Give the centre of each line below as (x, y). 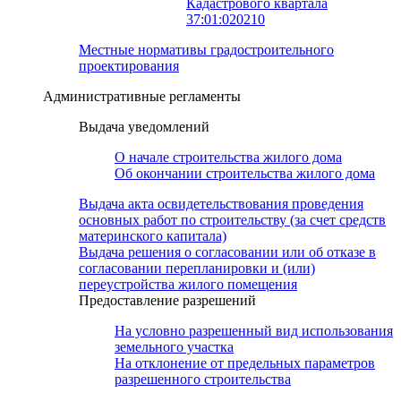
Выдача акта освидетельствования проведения (221, 204)
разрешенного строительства (203, 380)
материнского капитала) (153, 236)
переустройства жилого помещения (188, 285)
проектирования (129, 66)
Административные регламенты (142, 97)
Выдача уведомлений (144, 127)
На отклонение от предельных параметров (245, 363)
